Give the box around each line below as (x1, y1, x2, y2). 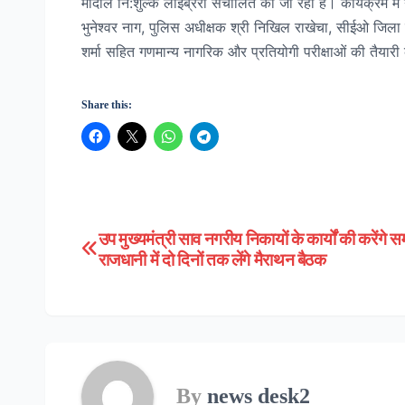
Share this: (81, 98, 132, 111)
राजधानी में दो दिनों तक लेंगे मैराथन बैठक (98, 248, 326, 270)
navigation (80, 266, 212, 299)
